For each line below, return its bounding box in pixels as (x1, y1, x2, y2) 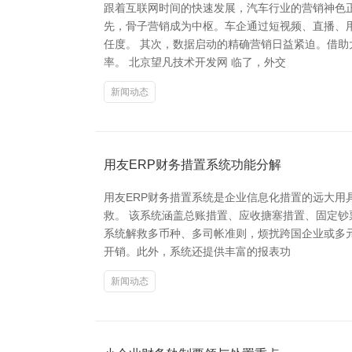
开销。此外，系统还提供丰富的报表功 (104, 245, 291, 258)
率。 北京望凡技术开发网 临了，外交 (104, 56, 286, 68)
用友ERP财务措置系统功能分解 (104, 158, 281, 171)
